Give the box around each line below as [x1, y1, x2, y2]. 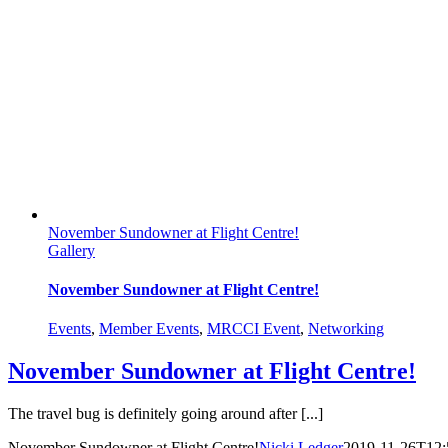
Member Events [99, 320, 199, 338]
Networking [308, 320, 384, 338]
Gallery [48, 241, 95, 259]
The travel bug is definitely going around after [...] [8, 405, 323, 423]
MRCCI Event [207, 320, 300, 338]
